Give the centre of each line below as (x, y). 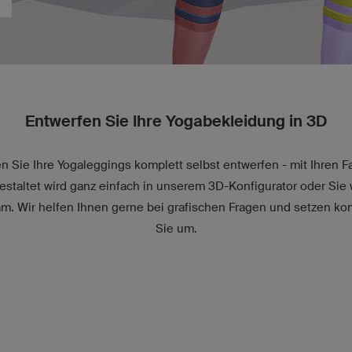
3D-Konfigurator (254, 186)
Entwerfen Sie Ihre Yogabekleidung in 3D (176, 121)
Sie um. (176, 228)
